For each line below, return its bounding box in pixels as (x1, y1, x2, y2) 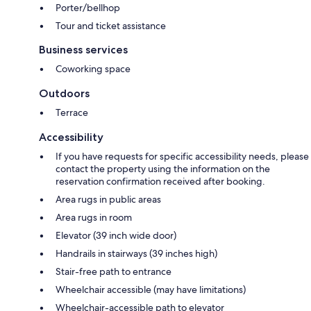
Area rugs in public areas (56, 192, 161, 205)
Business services (39, 42, 128, 56)
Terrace (56, 106, 88, 119)
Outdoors (39, 86, 90, 100)
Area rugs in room (56, 210, 132, 224)
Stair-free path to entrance (56, 264, 171, 278)
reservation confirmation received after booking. (56, 174, 265, 187)
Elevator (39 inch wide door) (56, 228, 176, 242)
